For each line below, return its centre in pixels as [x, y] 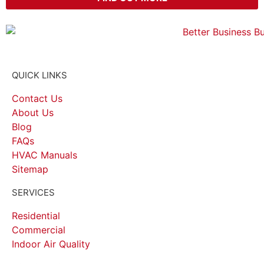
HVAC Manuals [44, 155]
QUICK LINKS [39, 75]
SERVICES [33, 192]
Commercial [39, 230]
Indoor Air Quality [51, 244]
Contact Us [37, 98]
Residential [36, 215]
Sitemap [30, 169]
